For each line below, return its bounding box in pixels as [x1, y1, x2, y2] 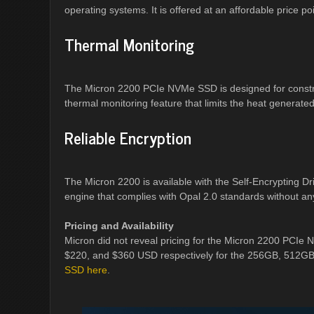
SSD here [64, 264, 107, 275]
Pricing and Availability [64, 220, 174, 231]
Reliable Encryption [64, 124, 191, 151]
